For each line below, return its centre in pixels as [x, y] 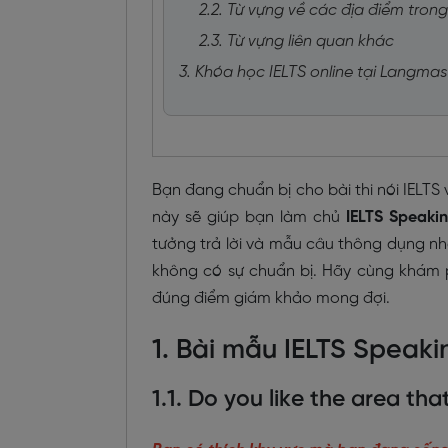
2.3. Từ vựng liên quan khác [296, 42]
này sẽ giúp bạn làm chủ [249, 218]
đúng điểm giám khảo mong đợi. [271, 299]
